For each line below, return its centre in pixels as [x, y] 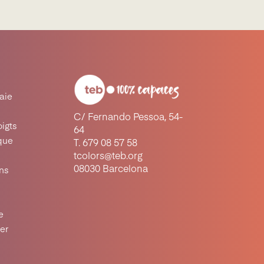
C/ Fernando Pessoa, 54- [128, 118]
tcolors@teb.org [108, 157]
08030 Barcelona [111, 170]
